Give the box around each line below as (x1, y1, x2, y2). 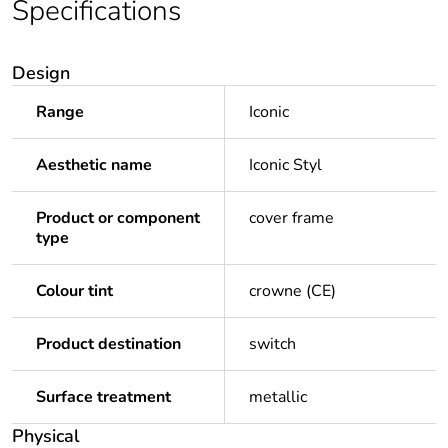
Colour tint (36, 280, 113, 303)
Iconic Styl (249, 154, 322, 177)
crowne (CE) (249, 280, 336, 303)
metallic (249, 386, 307, 409)
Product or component (36, 207, 200, 230)
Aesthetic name (36, 154, 152, 177)
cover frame (249, 207, 334, 230)
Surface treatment (36, 386, 171, 409)
